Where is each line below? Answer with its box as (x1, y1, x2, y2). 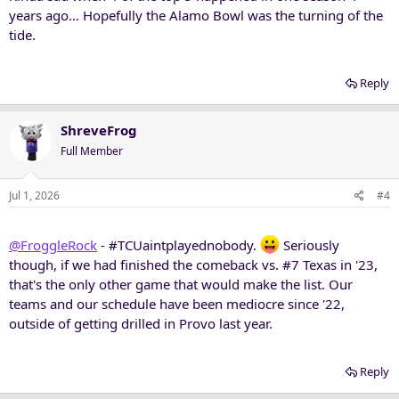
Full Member (61, 142, 123, 159)
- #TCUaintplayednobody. (97, 236, 260, 254)
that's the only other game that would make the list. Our (9, 275, 353, 293)
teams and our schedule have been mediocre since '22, (9, 295, 345, 313)
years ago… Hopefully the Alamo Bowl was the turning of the (9, 5, 383, 24)
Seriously (280, 236, 339, 254)
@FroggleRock (9, 236, 97, 254)
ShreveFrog (61, 120, 137, 139)
